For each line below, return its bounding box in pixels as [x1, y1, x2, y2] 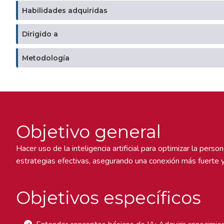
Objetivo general [16, 120, 161, 142]
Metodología [22, 53, 69, 62]
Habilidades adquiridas [22, 6, 107, 15]
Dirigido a [22, 29, 58, 39]
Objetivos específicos [16, 186, 201, 208]
